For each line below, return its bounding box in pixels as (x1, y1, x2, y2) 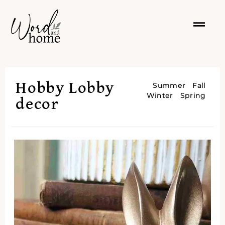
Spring (180, 90, 206, 100)
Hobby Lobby (16, 80, 115, 96)
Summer (153, 80, 186, 90)
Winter (146, 90, 173, 100)
